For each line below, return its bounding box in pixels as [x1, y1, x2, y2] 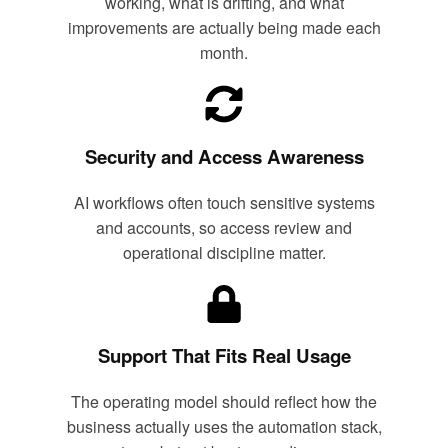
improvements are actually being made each [67, 16, 381, 40]
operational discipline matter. [122, 240, 326, 264]
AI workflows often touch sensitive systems [73, 190, 375, 214]
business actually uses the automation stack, [66, 415, 382, 439]
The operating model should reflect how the [71, 390, 377, 414]
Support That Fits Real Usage [97, 342, 351, 370]
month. [200, 41, 248, 65]
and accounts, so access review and [96, 215, 352, 239]
